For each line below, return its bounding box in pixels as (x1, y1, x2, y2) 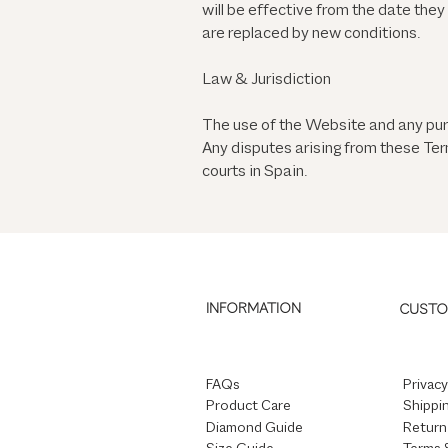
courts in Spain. (202, 163, 307, 182)
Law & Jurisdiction (202, 71, 331, 90)
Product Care (206, 398, 291, 415)
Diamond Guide (206, 420, 303, 437)
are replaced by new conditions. (202, 25, 420, 44)
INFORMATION (206, 301, 301, 318)
